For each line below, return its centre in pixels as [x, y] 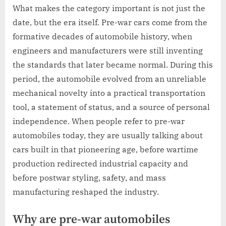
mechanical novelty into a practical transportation [109, 93]
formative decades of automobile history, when [102, 36]
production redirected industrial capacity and [100, 163]
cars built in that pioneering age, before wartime [105, 149]
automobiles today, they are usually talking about [108, 135]
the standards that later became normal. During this [113, 64]
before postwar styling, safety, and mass [89, 177]
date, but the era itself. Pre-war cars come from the [110, 22]
